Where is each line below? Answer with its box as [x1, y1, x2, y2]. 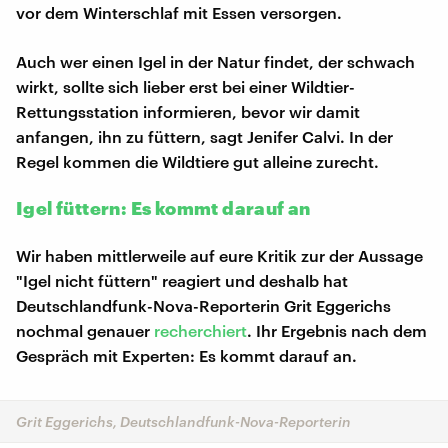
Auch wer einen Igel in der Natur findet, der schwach [16, 51, 415, 71]
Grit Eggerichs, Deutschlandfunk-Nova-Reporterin [16, 413, 351, 431]
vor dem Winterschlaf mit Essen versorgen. [16, 2, 342, 22]
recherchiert [154, 320, 247, 340]
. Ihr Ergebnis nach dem [247, 320, 427, 340]
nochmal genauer [16, 320, 154, 340]
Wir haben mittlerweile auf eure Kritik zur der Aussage [16, 245, 423, 265]
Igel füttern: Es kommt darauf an [16, 196, 311, 219]
